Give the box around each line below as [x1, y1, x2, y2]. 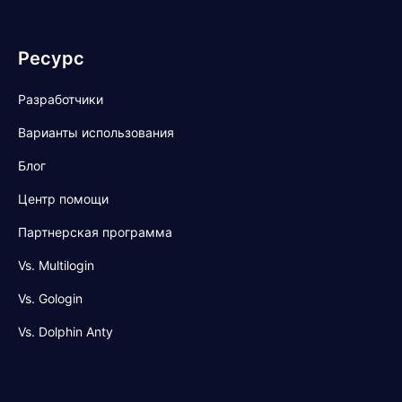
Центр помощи [18, 191, 109, 207]
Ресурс [18, 48, 84, 70]
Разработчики [18, 92, 103, 108]
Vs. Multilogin [18, 258, 94, 274]
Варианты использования [18, 125, 174, 141]
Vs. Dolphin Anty [18, 324, 113, 340]
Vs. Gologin [18, 291, 83, 307]
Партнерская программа [18, 224, 172, 240]
